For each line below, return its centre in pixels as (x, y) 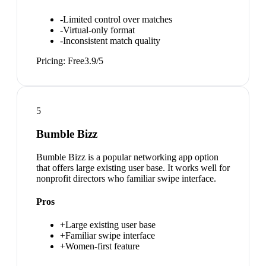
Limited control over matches (118, 20)
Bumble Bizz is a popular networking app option (127, 157)
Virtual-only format (99, 30)
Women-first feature (102, 246)
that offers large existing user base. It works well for (133, 167)
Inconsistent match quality (112, 41)
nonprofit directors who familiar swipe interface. (126, 178)
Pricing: (52, 61)
